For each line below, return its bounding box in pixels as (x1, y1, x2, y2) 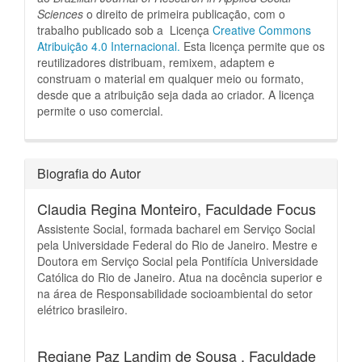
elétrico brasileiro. (37, 301, 128, 318)
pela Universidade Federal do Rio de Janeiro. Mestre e (37, 237, 318, 254)
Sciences (37, 6, 86, 23)
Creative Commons (213, 22, 311, 39)
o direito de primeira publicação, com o (86, 6, 285, 23)
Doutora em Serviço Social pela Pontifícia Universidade (37, 253, 318, 270)
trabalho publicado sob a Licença (37, 22, 213, 39)
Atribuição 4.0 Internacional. (37, 38, 180, 55)
